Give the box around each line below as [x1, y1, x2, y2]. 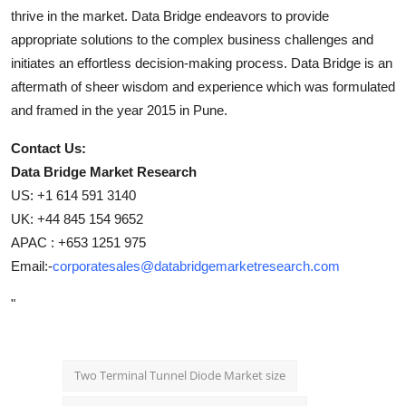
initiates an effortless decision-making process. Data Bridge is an [11, 54, 392, 71]
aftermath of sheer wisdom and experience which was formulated [11, 78, 395, 94]
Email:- [11, 257, 53, 274]
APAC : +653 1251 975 [11, 234, 146, 250]
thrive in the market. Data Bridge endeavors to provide [11, 7, 329, 24]
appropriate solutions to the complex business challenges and [11, 31, 373, 47]
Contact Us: [11, 140, 86, 156]
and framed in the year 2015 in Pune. [11, 101, 227, 118]
